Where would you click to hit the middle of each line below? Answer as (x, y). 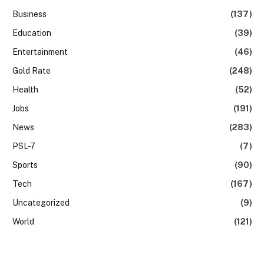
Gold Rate (32, 70)
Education (32, 33)
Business (29, 14)
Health (25, 89)
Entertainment (40, 52)
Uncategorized (41, 202)
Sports (25, 165)
